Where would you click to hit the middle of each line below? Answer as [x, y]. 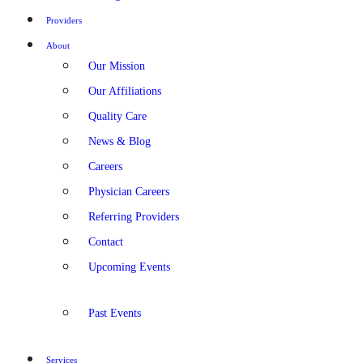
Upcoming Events [129, 267]
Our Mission [117, 66]
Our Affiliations [125, 91]
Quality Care [117, 116]
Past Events [115, 313]
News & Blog [120, 141]
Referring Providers [134, 217]
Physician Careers [129, 192]
